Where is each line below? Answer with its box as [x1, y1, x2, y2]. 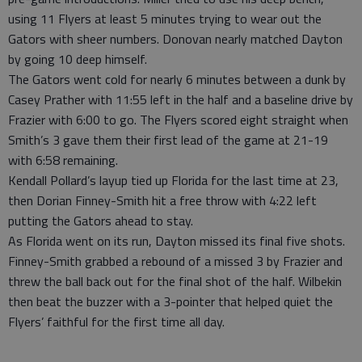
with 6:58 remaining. [8, 150, 118, 170]
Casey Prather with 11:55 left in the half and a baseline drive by [8, 90, 353, 110]
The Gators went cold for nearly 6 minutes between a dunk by [8, 69, 346, 90]
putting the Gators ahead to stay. [8, 211, 193, 231]
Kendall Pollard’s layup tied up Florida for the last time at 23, [8, 170, 339, 191]
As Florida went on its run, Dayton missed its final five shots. [8, 231, 345, 251]
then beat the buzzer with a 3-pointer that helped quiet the [8, 292, 333, 312]
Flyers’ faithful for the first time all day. [8, 312, 225, 332]
